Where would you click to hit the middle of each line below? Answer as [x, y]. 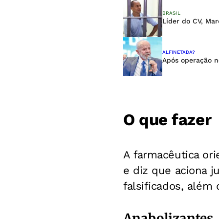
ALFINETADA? [179, 52]
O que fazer [167, 120]
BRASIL [171, 13]
